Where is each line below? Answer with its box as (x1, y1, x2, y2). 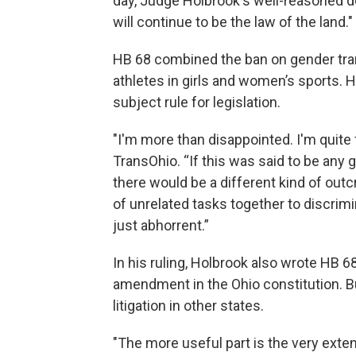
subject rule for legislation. (113, 94, 281, 110)
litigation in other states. (113, 297, 264, 314)
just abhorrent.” (113, 217, 209, 234)
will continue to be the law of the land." (113, 14, 353, 30)
